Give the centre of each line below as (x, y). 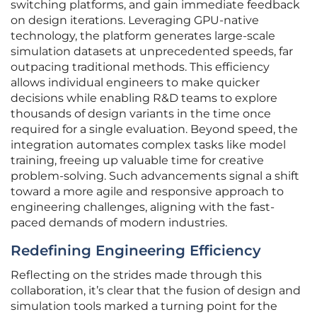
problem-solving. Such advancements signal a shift (155, 176)
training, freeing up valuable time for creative (137, 161)
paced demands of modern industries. (119, 223)
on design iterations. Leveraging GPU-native (135, 21)
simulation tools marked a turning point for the (144, 306)
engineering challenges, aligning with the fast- (143, 207)
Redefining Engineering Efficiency (136, 251)
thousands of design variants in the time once (141, 114)
